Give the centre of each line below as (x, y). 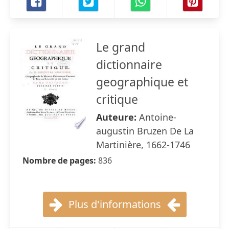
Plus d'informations (114, 204)
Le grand (121, 47)
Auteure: (118, 117)
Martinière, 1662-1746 (143, 145)
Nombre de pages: (60, 161)
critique (117, 99)
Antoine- (158, 117)
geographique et (142, 82)
